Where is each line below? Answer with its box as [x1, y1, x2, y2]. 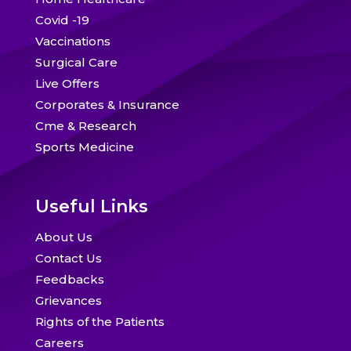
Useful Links [34, 195, 148, 217]
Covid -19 [34, 12, 89, 27]
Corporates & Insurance [34, 96, 179, 112]
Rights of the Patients [34, 313, 165, 329]
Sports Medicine [34, 139, 134, 154]
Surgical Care [34, 54, 118, 70]
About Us [34, 229, 92, 244]
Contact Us [34, 250, 102, 266]
